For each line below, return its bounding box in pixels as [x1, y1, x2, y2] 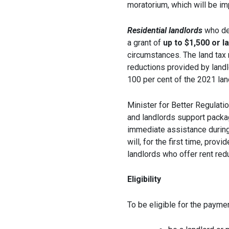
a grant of [127, 37, 163, 48]
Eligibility [127, 174, 161, 185]
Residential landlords [127, 25, 202, 35]
